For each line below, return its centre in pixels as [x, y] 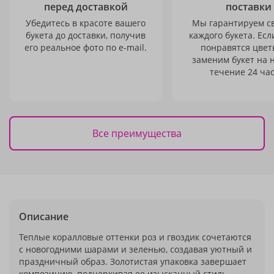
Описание [44, 217]
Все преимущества [137, 133]
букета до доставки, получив [86, 35]
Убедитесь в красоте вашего [86, 23]
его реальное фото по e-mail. [86, 47]
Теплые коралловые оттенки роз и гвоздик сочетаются [135, 237]
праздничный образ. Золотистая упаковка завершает [133, 261]
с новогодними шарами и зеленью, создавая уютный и [135, 249]
